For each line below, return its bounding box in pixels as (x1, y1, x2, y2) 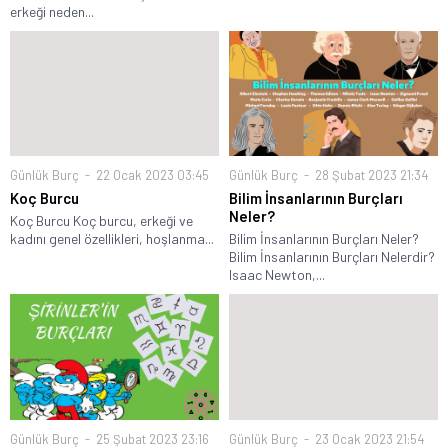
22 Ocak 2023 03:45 (93, 167, 209, 184)
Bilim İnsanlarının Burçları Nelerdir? (229, 248, 435, 266)
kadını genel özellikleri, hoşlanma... (10, 230, 214, 248)
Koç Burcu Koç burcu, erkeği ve (10, 212, 193, 230)
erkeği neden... (10, 2, 94, 20)
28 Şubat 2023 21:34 (312, 167, 428, 184)
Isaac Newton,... (229, 266, 325, 284)
